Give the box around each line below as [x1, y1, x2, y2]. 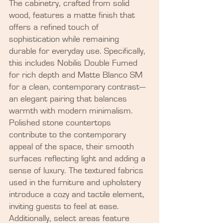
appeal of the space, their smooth [9, 142, 136, 151]
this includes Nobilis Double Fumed [9, 58, 140, 68]
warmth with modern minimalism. [9, 106, 135, 115]
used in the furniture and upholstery [9, 178, 143, 187]
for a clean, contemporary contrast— [9, 82, 145, 92]
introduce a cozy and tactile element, [9, 190, 147, 199]
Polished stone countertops [9, 118, 113, 127]
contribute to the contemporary [9, 130, 128, 139]
